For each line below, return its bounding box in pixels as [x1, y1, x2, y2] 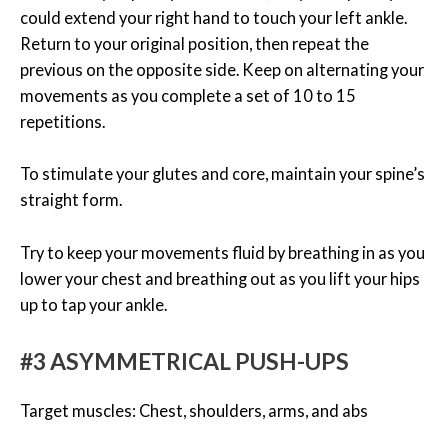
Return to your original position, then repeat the [20, 34, 369, 54]
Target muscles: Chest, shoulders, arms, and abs [20, 400, 368, 420]
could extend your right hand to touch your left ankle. [20, 8, 407, 28]
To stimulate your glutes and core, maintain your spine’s [20, 164, 425, 184]
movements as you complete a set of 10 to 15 [20, 86, 356, 106]
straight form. [20, 190, 125, 210]
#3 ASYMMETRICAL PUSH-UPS [20, 346, 349, 375]
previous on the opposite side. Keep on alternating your [20, 60, 424, 80]
